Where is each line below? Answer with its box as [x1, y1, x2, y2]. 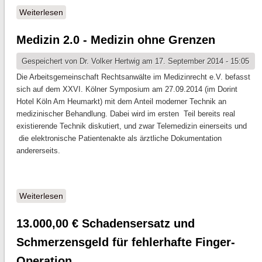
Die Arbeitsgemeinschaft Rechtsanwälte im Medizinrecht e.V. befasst [16, 72, 250, 81]
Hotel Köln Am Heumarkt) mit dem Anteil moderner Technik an [16, 96, 226, 106]
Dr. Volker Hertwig [79, 56, 140, 65]
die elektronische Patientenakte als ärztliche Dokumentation [16, 133, 222, 143]
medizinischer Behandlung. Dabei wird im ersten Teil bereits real [16, 109, 235, 118]
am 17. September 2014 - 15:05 [139, 56, 249, 65]
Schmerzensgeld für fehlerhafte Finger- [16, 235, 235, 249]
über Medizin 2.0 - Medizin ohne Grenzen [63, 191, 217, 201]
